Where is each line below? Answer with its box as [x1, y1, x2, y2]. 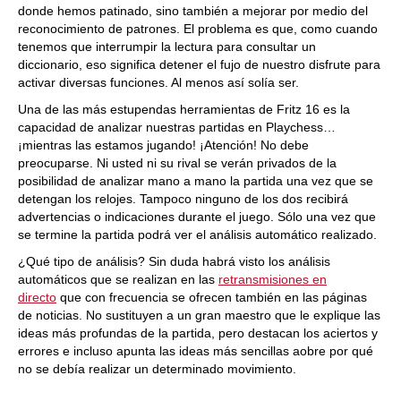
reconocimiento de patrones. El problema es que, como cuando [18, 21, 378, 36]
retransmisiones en [218, 272, 327, 286]
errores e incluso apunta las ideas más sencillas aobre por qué [18, 344, 373, 358]
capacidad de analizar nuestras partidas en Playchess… [18, 120, 336, 134]
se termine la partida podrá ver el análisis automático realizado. [18, 227, 377, 242]
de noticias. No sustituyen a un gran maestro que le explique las [18, 308, 380, 322]
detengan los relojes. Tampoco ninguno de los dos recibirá [18, 192, 348, 206]
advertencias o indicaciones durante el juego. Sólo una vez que [18, 209, 376, 224]
